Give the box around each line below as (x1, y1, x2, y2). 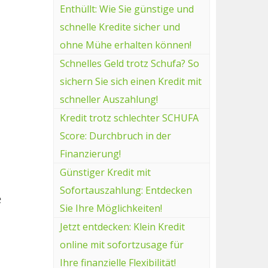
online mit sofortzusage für (59, 237, 184, 251)
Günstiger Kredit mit (59, 165, 151, 179)
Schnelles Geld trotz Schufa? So (59, 56, 199, 70)
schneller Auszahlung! (59, 92, 158, 106)
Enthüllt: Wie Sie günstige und (59, 2, 194, 16)
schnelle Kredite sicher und (59, 20, 180, 33)
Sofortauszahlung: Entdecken (59, 183, 192, 197)
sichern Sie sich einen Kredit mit (59, 74, 202, 88)
